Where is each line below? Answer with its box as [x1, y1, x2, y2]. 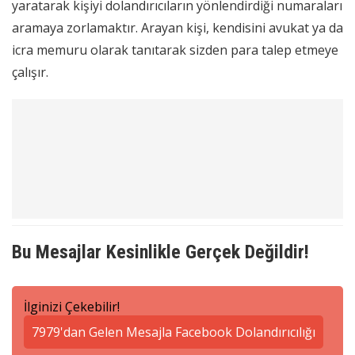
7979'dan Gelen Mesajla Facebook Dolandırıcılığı [32, 323, 315, 342]
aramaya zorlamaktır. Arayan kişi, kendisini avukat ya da [12, 19, 343, 37]
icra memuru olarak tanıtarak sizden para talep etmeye [12, 41, 338, 59]
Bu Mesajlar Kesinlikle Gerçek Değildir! [12, 241, 309, 264]
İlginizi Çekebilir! [24, 298, 120, 316]
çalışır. [12, 63, 48, 82]
